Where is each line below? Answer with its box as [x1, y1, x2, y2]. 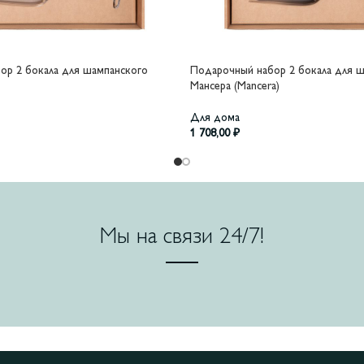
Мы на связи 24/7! [100, 227, 264, 249]
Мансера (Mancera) [190, 81, 279, 93]
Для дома [190, 113, 240, 124]
